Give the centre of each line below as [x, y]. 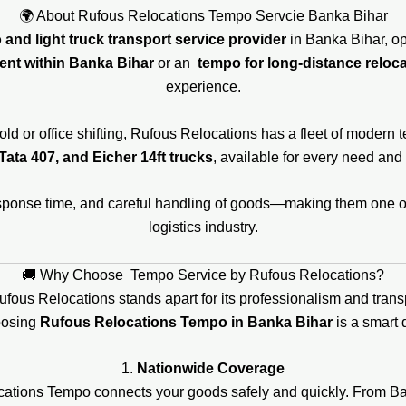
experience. [203, 87]
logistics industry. [203, 227]
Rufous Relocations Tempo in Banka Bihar [186, 322]
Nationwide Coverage [211, 369]
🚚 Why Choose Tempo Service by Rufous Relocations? [203, 275]
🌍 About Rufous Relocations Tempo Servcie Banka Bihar [203, 16]
